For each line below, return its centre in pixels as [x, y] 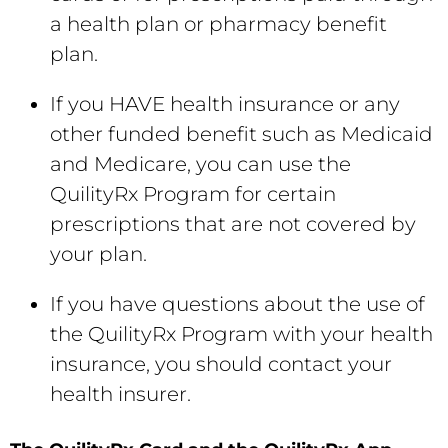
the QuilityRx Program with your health [241, 334]
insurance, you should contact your [221, 364]
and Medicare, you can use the [200, 164]
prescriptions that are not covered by [233, 224]
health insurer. [120, 394]
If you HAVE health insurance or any [225, 104]
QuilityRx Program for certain [193, 194]
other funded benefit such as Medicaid [241, 134]
